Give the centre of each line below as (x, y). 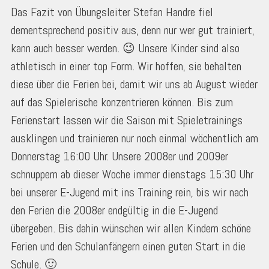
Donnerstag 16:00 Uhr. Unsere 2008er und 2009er (119, 156)
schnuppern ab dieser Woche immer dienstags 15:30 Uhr (132, 174)
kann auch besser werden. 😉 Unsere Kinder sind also (125, 48)
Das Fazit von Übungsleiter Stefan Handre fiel (112, 12)
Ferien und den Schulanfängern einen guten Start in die (128, 246)
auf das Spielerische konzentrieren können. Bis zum (122, 102)
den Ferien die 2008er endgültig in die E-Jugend (114, 210)
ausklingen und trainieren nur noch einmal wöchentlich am (134, 138)
